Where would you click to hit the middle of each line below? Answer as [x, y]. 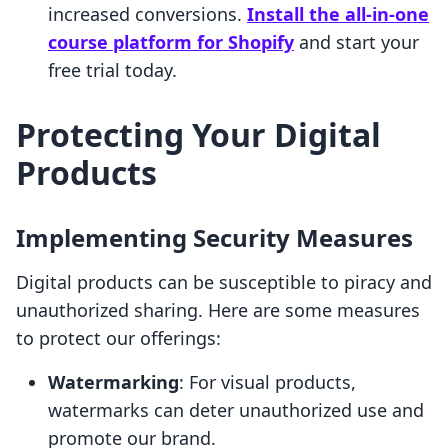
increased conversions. [147, 14]
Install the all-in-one [338, 14]
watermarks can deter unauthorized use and [236, 410]
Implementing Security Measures [214, 238]
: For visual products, [267, 382]
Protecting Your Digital [198, 135]
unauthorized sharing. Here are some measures [218, 310]
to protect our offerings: [118, 338]
